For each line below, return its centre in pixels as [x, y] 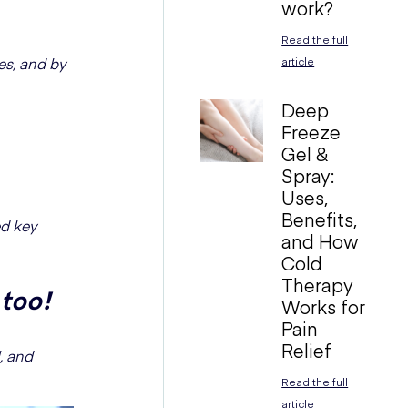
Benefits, [320, 219]
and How [321, 241]
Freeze [311, 132]
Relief [307, 350]
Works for [324, 306]
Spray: [308, 175]
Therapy [318, 285]
